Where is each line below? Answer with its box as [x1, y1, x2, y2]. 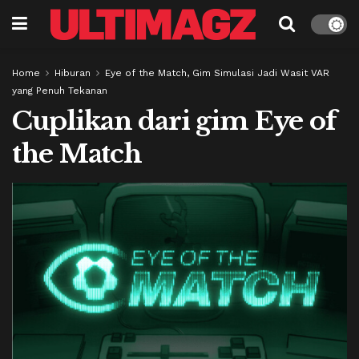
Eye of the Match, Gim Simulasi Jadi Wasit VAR [105, 67, 329, 79]
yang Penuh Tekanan [12, 85, 107, 96]
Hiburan [54, 67, 91, 79]
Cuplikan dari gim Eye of [12, 105, 337, 137]
